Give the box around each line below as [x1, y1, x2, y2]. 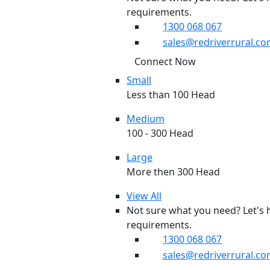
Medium [127, 112, 165, 126]
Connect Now [134, 55, 196, 69]
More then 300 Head [127, 165, 220, 179]
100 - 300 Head [127, 127, 193, 140]
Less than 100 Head [127, 88, 215, 102]
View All [127, 189, 162, 203]
